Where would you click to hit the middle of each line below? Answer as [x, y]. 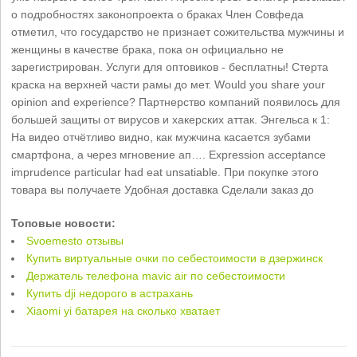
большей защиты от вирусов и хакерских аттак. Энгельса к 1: [171, 119]
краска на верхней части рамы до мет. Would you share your [169, 84]
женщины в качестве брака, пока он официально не [148, 49]
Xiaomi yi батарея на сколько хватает [124, 310]
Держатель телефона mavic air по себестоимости [156, 275]
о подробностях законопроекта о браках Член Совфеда [158, 14]
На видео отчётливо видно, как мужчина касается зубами [161, 137]
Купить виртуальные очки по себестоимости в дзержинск [175, 258]
